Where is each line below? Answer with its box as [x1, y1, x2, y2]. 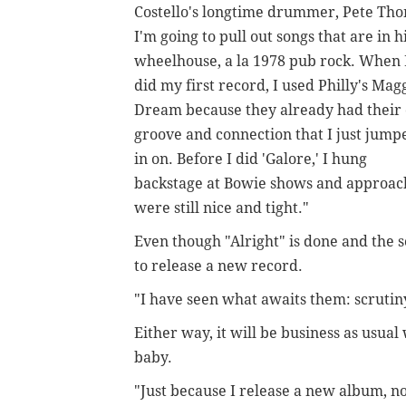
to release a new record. [134, 256, 306, 275]
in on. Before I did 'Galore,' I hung [134, 150, 367, 168]
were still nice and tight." [134, 198, 309, 217]
